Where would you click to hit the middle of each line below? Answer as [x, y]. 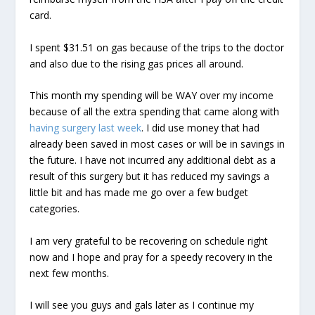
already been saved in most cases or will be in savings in [157, 144]
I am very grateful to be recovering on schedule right [149, 240]
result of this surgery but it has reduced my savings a [150, 176]
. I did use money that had [201, 128]
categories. [55, 209]
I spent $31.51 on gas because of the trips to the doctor [157, 47]
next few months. [70, 273]
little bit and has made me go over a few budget [139, 193]
